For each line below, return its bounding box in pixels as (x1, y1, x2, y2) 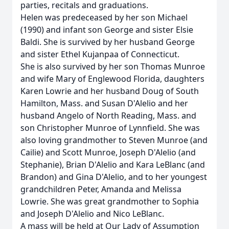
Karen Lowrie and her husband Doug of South (20, 85, 199, 97)
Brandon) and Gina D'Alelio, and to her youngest (20, 171, 207, 182)
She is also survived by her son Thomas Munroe (20, 61, 205, 72)
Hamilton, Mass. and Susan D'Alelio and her (20, 98, 188, 109)
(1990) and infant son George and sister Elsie (20, 24, 193, 35)
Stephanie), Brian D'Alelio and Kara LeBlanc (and (20, 159, 205, 170)
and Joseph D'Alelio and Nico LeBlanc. (20, 208, 164, 219)
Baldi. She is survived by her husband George (20, 36, 195, 48)
